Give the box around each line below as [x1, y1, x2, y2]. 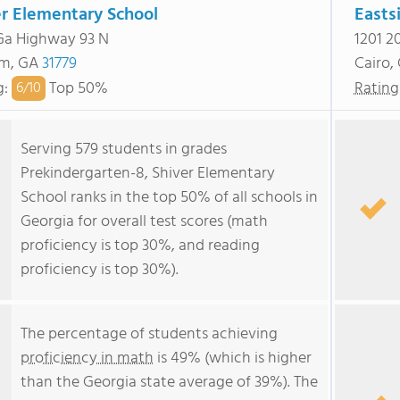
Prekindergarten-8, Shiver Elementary [21, 161, 275, 187]
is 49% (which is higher [154, 346, 312, 371]
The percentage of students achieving [21, 321, 278, 347]
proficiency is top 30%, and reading [21, 233, 260, 259]
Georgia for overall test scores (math [21, 209, 268, 235]
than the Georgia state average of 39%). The [21, 370, 318, 396]
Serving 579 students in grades [21, 137, 227, 162]
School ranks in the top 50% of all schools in [21, 185, 318, 211]
